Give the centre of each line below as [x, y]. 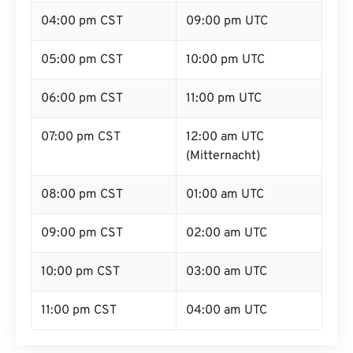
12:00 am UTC [225, 137]
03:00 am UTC [227, 272]
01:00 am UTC [225, 195]
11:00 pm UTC [224, 98]
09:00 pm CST [82, 233]
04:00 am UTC [227, 310]
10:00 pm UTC [225, 60]
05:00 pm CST [82, 60]
